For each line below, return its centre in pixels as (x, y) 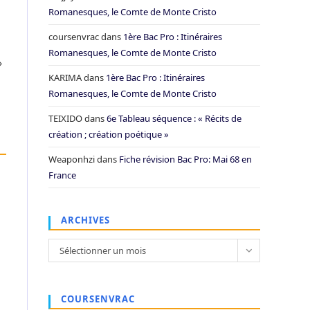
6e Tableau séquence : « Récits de (174, 118)
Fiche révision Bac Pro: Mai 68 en (185, 159)
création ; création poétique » (109, 134)
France (62, 175)
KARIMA (65, 77)
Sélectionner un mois (103, 250)
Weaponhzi (72, 159)
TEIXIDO (65, 118)
